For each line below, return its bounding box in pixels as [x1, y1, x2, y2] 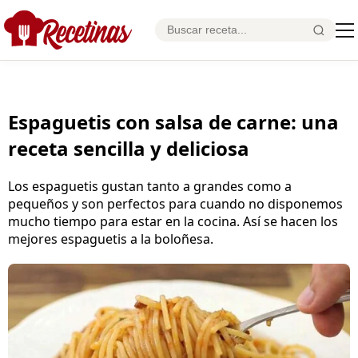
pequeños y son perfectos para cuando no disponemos [8, 194, 343, 213]
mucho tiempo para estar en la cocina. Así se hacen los [8, 212, 338, 230]
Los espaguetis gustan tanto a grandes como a [8, 177, 292, 195]
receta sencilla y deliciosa [8, 134, 249, 161]
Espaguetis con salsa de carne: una [8, 108, 339, 135]
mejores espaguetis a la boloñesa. [8, 229, 213, 248]
